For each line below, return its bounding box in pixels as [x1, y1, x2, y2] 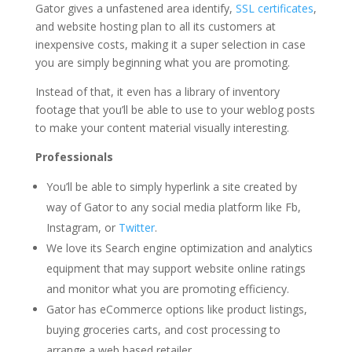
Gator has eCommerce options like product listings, [46, 302, 307, 317]
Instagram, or [46, 220, 119, 236]
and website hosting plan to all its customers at [35, 19, 276, 35]
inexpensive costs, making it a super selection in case [35, 37, 306, 53]
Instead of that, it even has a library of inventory [35, 84, 280, 100]
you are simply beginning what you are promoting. [35, 55, 290, 71]
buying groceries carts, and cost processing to [46, 322, 280, 338]
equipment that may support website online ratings [46, 261, 306, 277]
